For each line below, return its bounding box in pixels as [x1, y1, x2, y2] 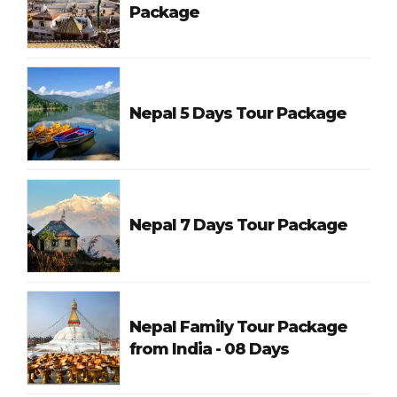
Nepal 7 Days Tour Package [129, 215, 348, 236]
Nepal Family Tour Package [129, 316, 348, 337]
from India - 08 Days [215, 339, 290, 359]
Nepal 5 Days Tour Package [129, 103, 347, 123]
